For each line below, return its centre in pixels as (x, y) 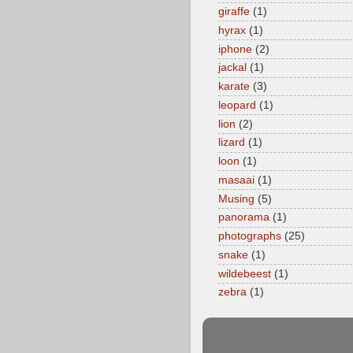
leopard (237, 105)
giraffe (234, 11)
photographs (250, 236)
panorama (244, 217)
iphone (235, 49)
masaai (236, 180)
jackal (232, 68)
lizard (232, 143)
